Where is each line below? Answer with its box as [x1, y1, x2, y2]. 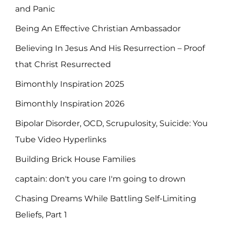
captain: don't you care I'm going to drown [15, 174, 186, 184]
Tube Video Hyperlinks [15, 135, 106, 145]
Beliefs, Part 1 [15, 210, 67, 220]
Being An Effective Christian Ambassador [15, 24, 181, 34]
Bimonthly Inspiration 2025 [15, 79, 124, 89]
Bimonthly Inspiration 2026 [15, 99, 125, 109]
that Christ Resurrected [15, 60, 111, 70]
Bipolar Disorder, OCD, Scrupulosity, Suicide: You [15, 119, 208, 129]
